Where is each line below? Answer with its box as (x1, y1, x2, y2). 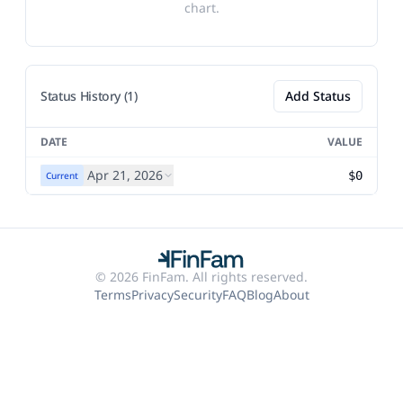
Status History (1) (40, 87, 138, 104)
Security (173, 286, 222, 303)
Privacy (130, 286, 174, 303)
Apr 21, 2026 (87, 166, 163, 184)
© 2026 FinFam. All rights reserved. (95, 268, 308, 285)
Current (46, 169, 78, 182)
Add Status (285, 87, 351, 104)
